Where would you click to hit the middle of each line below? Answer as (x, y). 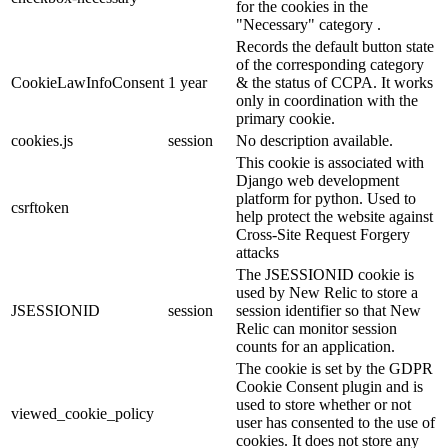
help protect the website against (334, 216)
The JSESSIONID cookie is (325, 274)
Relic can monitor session (316, 328)
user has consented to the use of (335, 422)
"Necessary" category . (308, 24)
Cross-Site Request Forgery (323, 234)
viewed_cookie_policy (82, 413)
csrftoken (40, 207)
